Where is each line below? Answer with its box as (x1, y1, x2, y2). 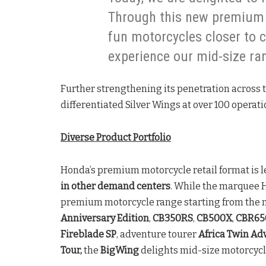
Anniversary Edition (61, 213, 149, 224)
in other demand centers (61, 180, 170, 192)
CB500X (197, 213, 232, 224)
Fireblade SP (61, 229, 116, 240)
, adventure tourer (116, 229, 198, 240)
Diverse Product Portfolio (61, 132, 171, 144)
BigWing (100, 245, 139, 256)
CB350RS (153, 213, 193, 224)
